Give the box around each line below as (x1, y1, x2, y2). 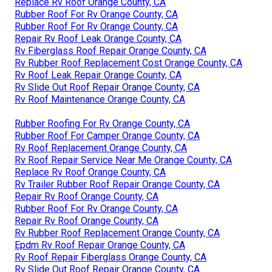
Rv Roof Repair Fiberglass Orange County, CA (15, 251, 206, 263)
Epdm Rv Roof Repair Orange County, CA (15, 239, 185, 251)
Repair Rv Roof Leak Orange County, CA (15, 32, 182, 44)
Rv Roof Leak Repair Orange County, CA (15, 69, 182, 81)
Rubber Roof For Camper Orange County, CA (15, 129, 200, 141)
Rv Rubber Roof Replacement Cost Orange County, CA (15, 56, 242, 69)
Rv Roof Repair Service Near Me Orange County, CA (15, 154, 232, 166)
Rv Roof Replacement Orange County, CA (15, 141, 187, 154)
